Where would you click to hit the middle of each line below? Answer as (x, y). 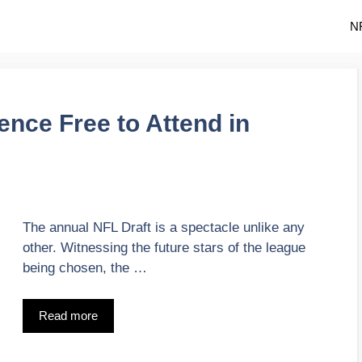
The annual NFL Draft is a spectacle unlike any (164, 228)
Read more (68, 315)
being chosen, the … (85, 268)
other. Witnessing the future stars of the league (164, 248)
